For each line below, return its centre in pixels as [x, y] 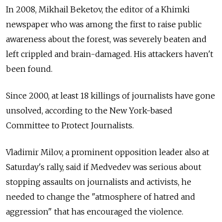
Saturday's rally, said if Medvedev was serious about [104, 167]
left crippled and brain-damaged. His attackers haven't [110, 54]
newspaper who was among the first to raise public [104, 25]
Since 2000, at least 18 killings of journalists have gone [111, 96]
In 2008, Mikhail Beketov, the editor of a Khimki [98, 10]
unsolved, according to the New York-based [89, 111]
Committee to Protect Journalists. [70, 126]
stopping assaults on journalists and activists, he [99, 182]
